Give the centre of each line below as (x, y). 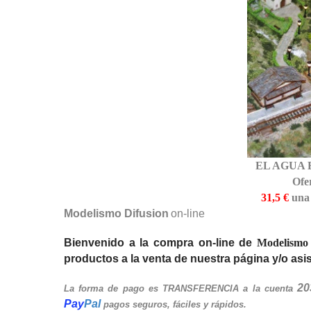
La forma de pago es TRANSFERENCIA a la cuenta (181, 288)
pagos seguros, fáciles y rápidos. (175, 304)
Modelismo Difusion (116, 213)
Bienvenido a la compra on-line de (160, 242)
